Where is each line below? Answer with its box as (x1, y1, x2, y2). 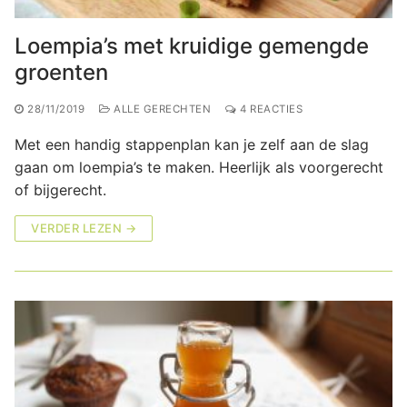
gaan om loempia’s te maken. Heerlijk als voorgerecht (15, 157, 383, 176)
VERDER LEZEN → (31, 220, 136, 235)
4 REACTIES (236, 102, 303, 115)
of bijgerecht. (15, 180, 106, 199)
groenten (15, 58, 108, 85)
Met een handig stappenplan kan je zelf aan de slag (15, 134, 369, 154)
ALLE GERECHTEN (110, 102, 211, 115)
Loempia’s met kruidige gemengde (15, 32, 369, 59)
